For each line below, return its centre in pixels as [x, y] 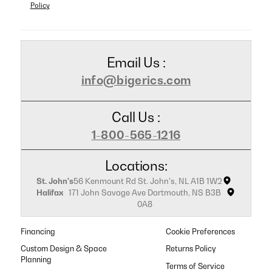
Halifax [49, 192]
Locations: [136, 165]
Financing [38, 231]
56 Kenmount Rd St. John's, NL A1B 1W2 [148, 181]
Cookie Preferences [200, 231]
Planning [36, 260]
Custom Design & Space [63, 249]
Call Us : [136, 117]
